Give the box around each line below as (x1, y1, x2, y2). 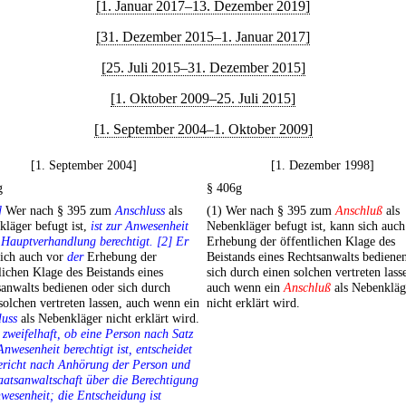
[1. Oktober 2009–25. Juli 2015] (111, 91, 295, 106)
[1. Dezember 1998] (271, 158, 374, 173)
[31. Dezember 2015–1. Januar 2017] (96, 29, 310, 44)
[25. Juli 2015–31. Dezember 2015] (101, 60, 305, 75)
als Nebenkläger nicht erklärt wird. (17, 311, 199, 326)
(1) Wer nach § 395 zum (207, 203, 335, 218)
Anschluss (115, 203, 165, 218)
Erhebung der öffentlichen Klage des (207, 234, 395, 249)
